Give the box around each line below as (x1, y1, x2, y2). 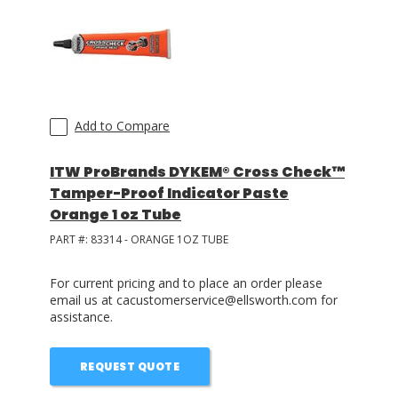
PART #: (50, 232, 91, 247)
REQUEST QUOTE (79, 359, 180, 374)
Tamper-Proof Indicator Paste (50, 183, 289, 203)
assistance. (50, 308, 113, 325)
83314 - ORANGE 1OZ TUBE (91, 232, 228, 247)
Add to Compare (75, 117, 170, 134)
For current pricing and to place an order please (50, 275, 322, 291)
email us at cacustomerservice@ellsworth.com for (50, 291, 338, 308)
